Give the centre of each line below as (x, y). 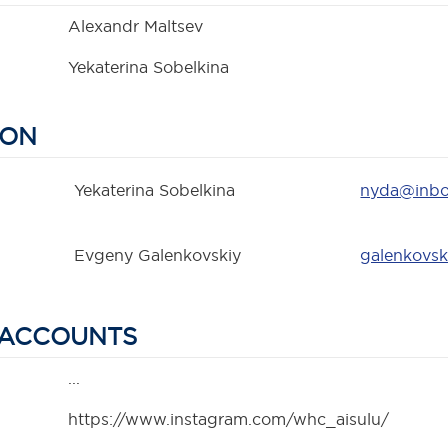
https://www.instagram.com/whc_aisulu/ (229, 419)
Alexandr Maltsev (136, 26)
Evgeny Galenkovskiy (158, 255)
